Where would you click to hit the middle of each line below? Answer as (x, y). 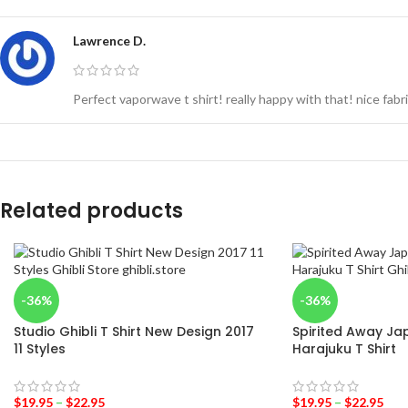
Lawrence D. (109, 41)
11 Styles (40, 349)
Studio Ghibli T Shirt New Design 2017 (134, 331)
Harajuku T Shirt (344, 349)
